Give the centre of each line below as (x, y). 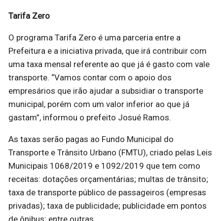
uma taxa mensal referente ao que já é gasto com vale (109, 64)
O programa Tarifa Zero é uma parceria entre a (94, 38)
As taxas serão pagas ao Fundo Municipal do (91, 139)
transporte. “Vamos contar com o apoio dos (90, 78)
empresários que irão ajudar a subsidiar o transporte (106, 91)
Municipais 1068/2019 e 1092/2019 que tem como (104, 166)
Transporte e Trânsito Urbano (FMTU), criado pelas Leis (110, 153)
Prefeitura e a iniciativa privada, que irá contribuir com (108, 51)
